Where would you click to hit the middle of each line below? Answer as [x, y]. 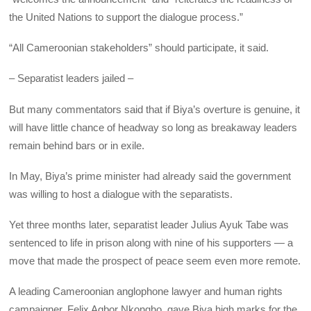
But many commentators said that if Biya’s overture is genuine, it [155, 109]
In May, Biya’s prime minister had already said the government [150, 176]
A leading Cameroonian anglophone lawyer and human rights [146, 292]
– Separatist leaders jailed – [72, 78]
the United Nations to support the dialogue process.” [126, 17]
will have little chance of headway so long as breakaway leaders [153, 127]
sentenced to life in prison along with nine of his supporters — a [151, 243]
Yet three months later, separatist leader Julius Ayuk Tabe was [149, 225]
